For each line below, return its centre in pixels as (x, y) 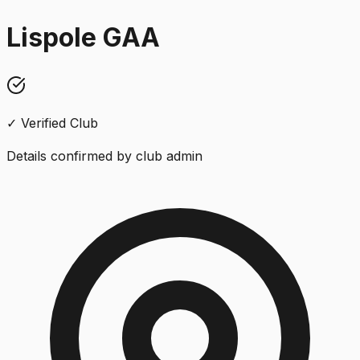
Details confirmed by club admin (104, 155)
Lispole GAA (83, 38)
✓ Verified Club (52, 123)
